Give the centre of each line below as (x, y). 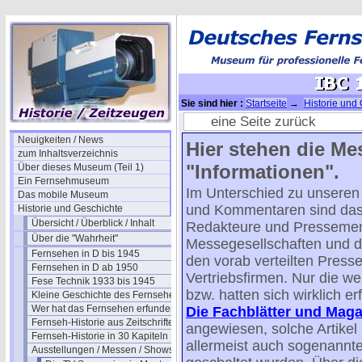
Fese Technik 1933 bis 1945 (93, 281)
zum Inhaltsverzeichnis (68, 154)
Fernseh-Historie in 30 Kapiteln (100, 336)
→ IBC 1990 (307, 116)
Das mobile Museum (63, 195)
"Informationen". (263, 172)
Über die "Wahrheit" (75, 238)
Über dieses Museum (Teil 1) (81, 167)
